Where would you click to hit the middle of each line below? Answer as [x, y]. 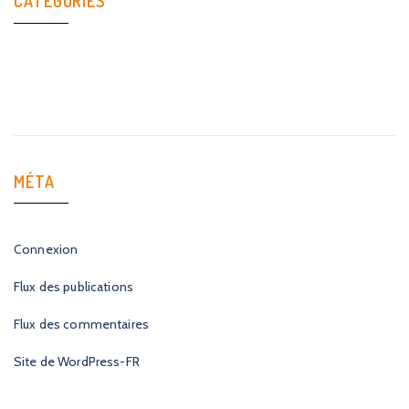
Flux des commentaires [81, 325]
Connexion [46, 250]
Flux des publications [73, 287]
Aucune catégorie [63, 69]
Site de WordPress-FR [77, 362]
